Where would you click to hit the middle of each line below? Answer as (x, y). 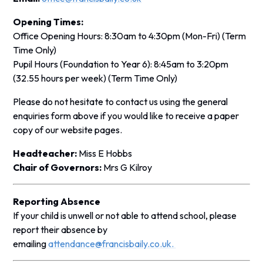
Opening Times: (49, 21)
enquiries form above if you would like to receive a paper (126, 115)
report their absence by (60, 229)
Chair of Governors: (58, 167)
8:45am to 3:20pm (190, 64)
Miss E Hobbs (105, 153)
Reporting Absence (57, 201)
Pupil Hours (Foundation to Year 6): (83, 64)
